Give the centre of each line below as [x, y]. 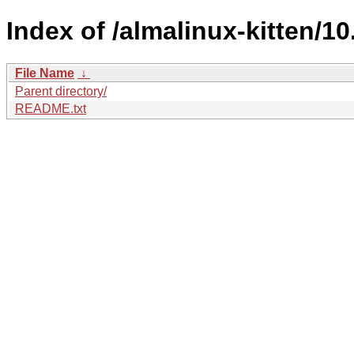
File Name [45, 73]
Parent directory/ [61, 91]
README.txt [51, 108]
